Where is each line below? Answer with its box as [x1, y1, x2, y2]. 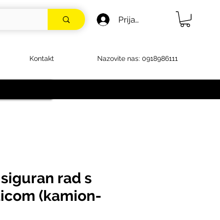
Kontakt [29, 54, 54, 62]
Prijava [118, 14, 144, 25]
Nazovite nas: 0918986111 [97, 54, 178, 62]
